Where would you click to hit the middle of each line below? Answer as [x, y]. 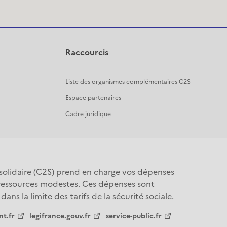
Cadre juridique [88, 114]
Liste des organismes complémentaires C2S [128, 82]
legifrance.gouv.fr [60, 216]
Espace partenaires [93, 98]
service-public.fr [134, 216]
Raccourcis [87, 52]
